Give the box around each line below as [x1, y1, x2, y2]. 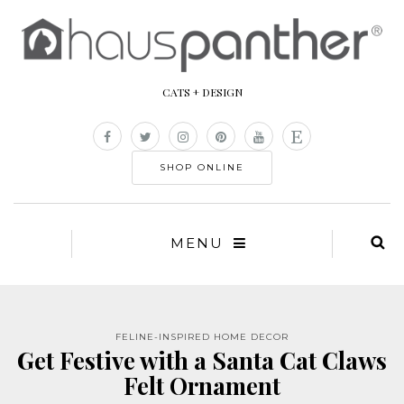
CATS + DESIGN [161, 85, 243, 100]
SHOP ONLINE [160, 161, 244, 174]
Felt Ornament [124, 370, 280, 402]
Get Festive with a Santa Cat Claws [17, 344, 387, 377]
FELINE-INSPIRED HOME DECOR [115, 331, 289, 344]
